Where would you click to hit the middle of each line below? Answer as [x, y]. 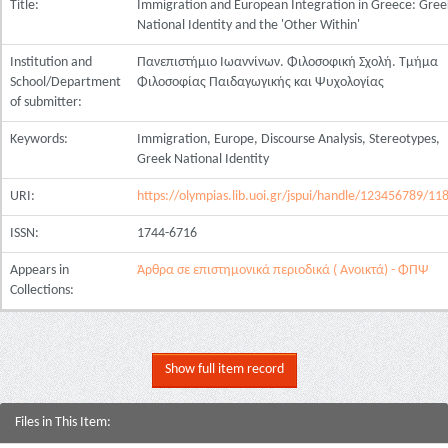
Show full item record [224, 369]
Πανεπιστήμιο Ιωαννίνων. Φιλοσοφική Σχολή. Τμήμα [287, 62]
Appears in [39, 270]
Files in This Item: [63, 422]
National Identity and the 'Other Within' [248, 25]
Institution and [51, 62]
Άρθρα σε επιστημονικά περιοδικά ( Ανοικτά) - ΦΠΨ [283, 270]
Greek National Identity [203, 159]
